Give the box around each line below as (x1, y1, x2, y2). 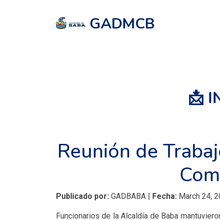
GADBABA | (109, 192, 152, 201)
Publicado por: (56, 192, 109, 201)
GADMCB (89, 13, 155, 34)
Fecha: (152, 192, 177, 201)
